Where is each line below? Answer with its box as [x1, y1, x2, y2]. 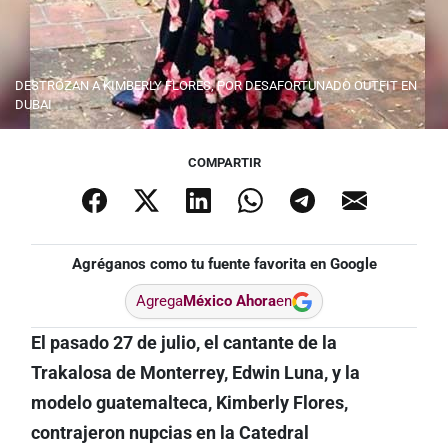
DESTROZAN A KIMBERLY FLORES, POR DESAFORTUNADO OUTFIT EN [15, 78, 417, 93]
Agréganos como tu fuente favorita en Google [71, 255, 377, 273]
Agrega [136, 292, 183, 310]
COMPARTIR [187, 155, 261, 170]
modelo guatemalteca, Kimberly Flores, [30, 393, 348, 413]
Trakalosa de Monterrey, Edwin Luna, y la [30, 363, 360, 383]
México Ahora [183, 292, 276, 310]
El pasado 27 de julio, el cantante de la [30, 333, 337, 353]
